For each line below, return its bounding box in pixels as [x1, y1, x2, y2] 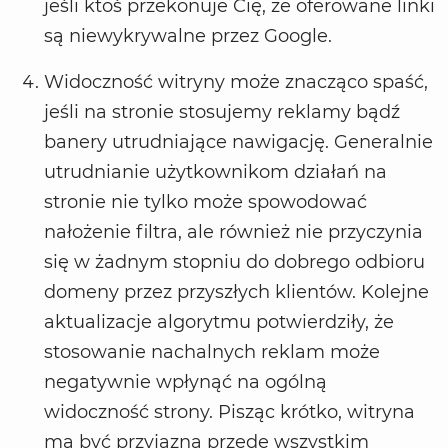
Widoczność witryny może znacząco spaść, [44, 71, 428, 94]
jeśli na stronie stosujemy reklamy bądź [44, 101, 400, 124]
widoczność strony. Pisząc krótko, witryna [44, 401, 415, 424]
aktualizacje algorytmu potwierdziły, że [44, 311, 394, 334]
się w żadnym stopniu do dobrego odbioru [44, 251, 425, 274]
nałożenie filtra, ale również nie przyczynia [44, 221, 423, 244]
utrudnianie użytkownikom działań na [44, 161, 387, 184]
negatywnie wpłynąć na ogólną [44, 371, 327, 394]
